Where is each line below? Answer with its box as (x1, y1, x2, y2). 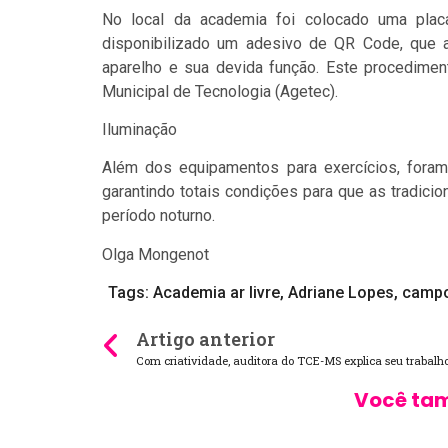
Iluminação (102, 119, 181, 139)
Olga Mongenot (102, 244, 213, 264)
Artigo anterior (136, 327, 275, 352)
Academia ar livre (152, 283, 280, 303)
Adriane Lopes (287, 283, 394, 303)
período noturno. (102, 206, 215, 226)
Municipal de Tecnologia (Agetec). (102, 81, 338, 101)
